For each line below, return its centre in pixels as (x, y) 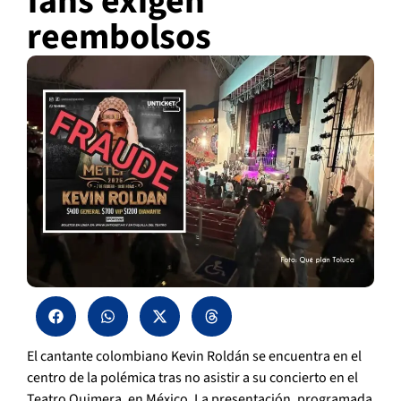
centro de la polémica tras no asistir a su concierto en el (192, 378)
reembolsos (119, 38)
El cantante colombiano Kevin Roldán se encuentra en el (194, 357)
